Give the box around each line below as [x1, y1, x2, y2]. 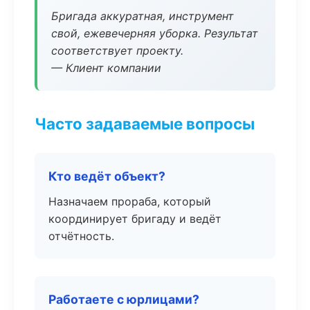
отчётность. [48, 229, 114, 243]
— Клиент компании [51, 61, 161, 75]
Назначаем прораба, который [48, 194, 211, 208]
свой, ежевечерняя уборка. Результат [51, 26, 258, 40]
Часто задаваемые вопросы [35, 114, 255, 133]
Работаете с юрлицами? [48, 292, 199, 307]
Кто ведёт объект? [48, 169, 165, 183]
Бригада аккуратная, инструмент [51, 9, 234, 23]
